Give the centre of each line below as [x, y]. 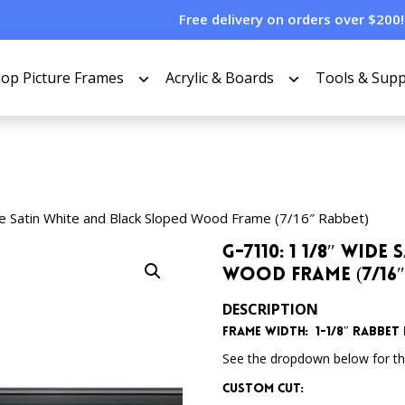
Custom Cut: [264, 389]
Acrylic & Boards [220, 77]
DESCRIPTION [271, 309]
